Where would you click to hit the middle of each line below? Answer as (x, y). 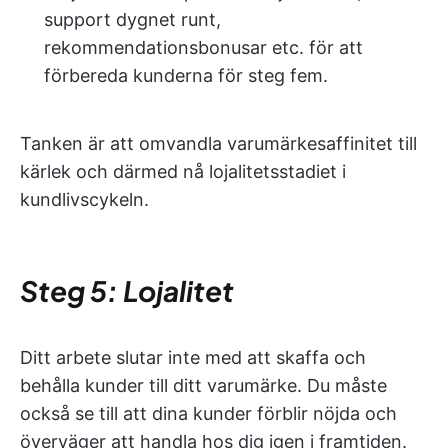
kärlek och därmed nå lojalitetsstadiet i (183, 171)
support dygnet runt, (132, 19)
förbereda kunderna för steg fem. (186, 75)
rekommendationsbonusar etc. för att (203, 47)
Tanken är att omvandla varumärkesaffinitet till (218, 143)
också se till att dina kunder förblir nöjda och (208, 413)
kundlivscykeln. (84, 199)
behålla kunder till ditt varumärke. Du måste (203, 385)
